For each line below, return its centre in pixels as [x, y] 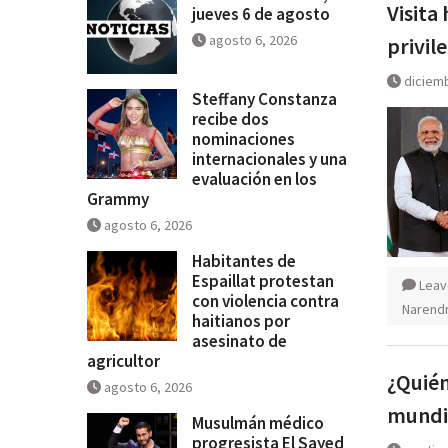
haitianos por [241, 320]
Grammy [118, 198]
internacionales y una [269, 158]
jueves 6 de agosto [261, 13]
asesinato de [239, 340]
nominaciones [243, 138]
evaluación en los [254, 178]
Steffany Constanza [264, 98]
